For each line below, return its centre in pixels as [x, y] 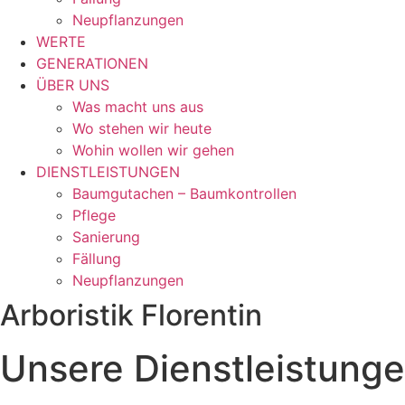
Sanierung [106, 237]
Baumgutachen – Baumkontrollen [184, 193]
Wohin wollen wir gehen [153, 150]
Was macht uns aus [138, 107]
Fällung [97, 259]
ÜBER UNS [73, 85]
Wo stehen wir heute [142, 128]
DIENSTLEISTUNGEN [108, 172]
